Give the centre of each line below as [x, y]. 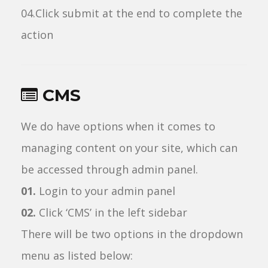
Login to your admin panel [106, 191]
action [37, 35]
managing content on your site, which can [129, 148]
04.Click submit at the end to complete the [132, 13]
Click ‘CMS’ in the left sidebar [112, 212]
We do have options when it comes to [118, 126]
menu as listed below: [77, 255]
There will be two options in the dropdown [132, 234]
